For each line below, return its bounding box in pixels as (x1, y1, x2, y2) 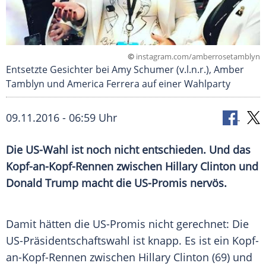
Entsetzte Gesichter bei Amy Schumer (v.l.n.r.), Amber (6, 63, 244, 77)
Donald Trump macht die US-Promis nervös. (6, 176, 227, 191)
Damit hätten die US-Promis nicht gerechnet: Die (6, 217, 249, 232)
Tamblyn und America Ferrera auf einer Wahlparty (6, 77, 230, 91)
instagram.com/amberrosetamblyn (134, 51, 260, 62)
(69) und (209, 250, 252, 265)
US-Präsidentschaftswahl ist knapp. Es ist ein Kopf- (6, 233, 259, 248)
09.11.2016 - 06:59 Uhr (6, 110, 117, 125)
